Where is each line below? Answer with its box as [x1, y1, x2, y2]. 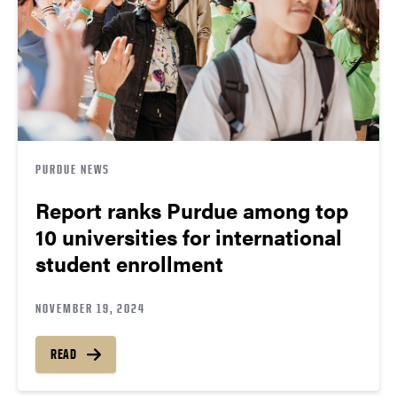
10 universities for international [35, 222, 342, 253]
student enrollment [35, 248, 223, 279]
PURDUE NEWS [35, 161, 110, 177]
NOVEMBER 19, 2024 [35, 300, 145, 316]
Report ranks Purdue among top [35, 195, 348, 226]
